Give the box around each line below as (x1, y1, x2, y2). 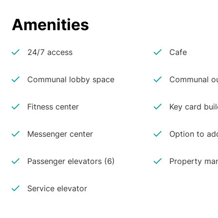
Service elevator (27, 183, 87, 193)
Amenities (12, 15, 89, 34)
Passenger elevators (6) (27, 156, 115, 166)
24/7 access (27, 47, 73, 57)
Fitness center (27, 102, 79, 111)
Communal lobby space (27, 74, 114, 84)
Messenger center (27, 129, 93, 139)
